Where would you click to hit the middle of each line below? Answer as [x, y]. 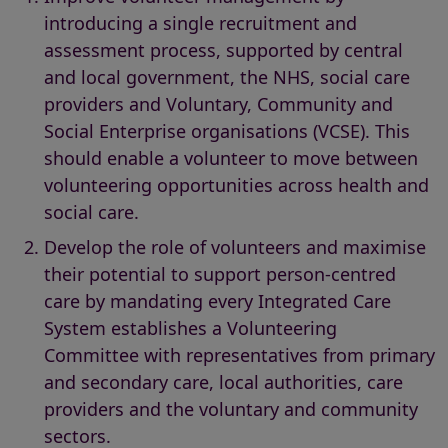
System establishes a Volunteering [190, 328]
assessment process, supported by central [223, 50]
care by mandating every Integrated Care [217, 301]
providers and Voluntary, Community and [218, 104]
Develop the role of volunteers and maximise [235, 247]
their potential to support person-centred [220, 274]
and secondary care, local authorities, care [223, 382]
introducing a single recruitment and [200, 23]
